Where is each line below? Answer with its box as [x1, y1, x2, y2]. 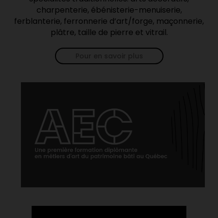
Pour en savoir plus [75, 51, 143, 61]
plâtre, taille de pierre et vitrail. [50, 27, 168, 38]
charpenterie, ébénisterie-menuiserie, [36, 4, 182, 16]
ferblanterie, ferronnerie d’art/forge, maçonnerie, [14, 16, 204, 27]
